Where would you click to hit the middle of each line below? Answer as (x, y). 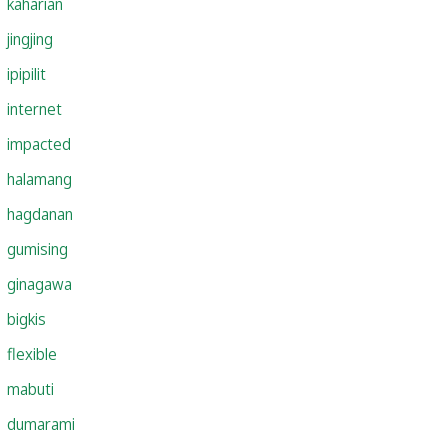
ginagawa (39, 283)
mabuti (30, 388)
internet (34, 108)
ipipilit (26, 73)
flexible (32, 353)
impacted (39, 143)
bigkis (26, 318)
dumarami (41, 423)
